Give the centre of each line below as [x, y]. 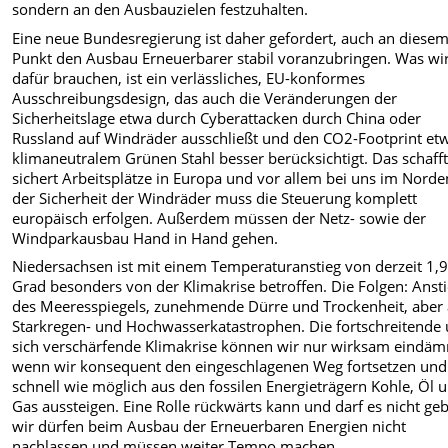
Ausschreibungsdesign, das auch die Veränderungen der [205, 97]
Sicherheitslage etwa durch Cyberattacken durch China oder [217, 117]
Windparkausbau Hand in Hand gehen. [145, 237]
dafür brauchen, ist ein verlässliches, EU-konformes [189, 77]
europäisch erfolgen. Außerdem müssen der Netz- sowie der [219, 217]
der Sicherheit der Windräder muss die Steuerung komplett [215, 197]
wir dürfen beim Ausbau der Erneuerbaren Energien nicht [209, 425]
